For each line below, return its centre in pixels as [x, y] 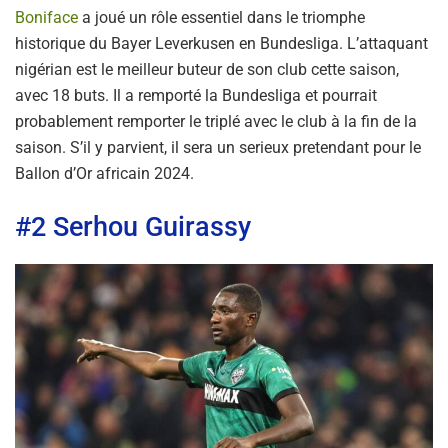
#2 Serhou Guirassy [133, 227]
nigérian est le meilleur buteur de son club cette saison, [207, 69]
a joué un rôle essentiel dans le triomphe [221, 17]
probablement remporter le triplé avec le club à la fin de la [216, 121]
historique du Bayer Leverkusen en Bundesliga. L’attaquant [221, 43]
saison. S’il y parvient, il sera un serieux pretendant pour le [218, 147]
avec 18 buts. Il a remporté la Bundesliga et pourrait [196, 95]
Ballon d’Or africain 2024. [104, 173]
